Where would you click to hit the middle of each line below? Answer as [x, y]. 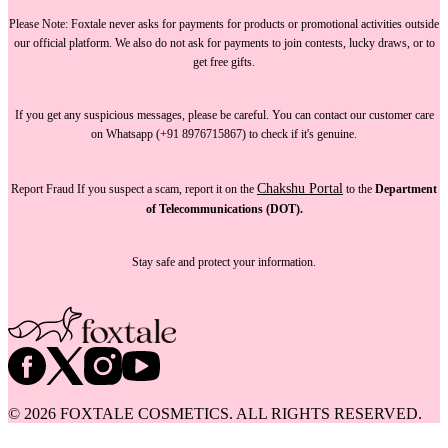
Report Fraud [42, 189]
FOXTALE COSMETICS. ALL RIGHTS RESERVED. [239, 413]
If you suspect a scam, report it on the [165, 189]
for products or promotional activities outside [331, 24]
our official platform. [64, 43]
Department [406, 189]
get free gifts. [224, 62]
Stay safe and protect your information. [224, 262]
